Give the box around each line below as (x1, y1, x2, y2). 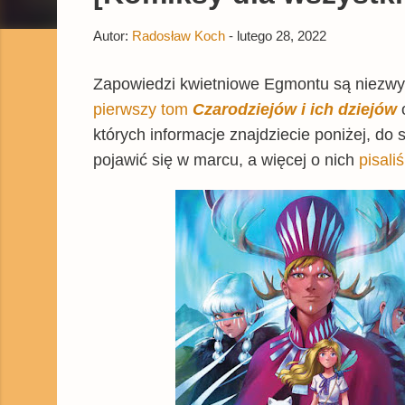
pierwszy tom (93, 99, 193, 118)
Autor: (93, 27, 132, 43)
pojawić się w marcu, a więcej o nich (93, 150, 359, 169)
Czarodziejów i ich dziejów (193, 99, 397, 118)
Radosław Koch (132, 27, 225, 43)
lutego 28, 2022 (237, 27, 326, 43)
